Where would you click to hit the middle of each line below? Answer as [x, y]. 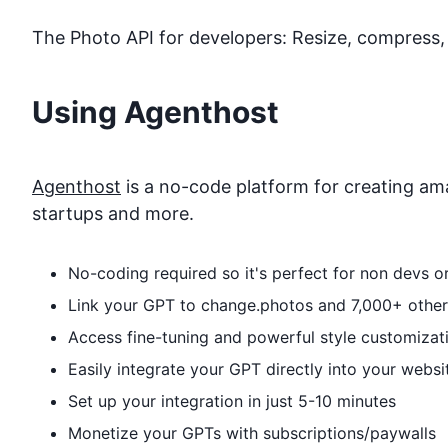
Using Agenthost [155, 112]
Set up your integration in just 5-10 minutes [232, 401]
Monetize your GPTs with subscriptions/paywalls [252, 433]
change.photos [257, 305]
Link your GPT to [134, 305]
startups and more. [113, 214]
